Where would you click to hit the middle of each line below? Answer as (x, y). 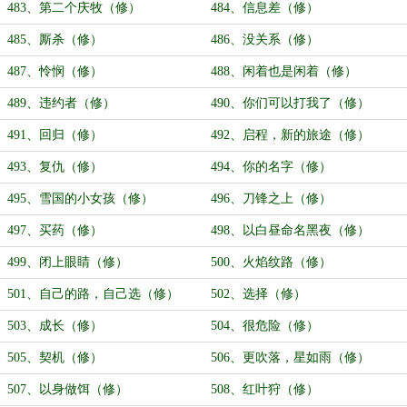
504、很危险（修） (265, 326)
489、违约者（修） (61, 103)
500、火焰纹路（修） (271, 262)
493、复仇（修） (55, 167)
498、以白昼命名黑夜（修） (290, 230)
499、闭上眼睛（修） (68, 262)
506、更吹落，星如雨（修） (290, 357)
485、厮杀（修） (55, 40)
